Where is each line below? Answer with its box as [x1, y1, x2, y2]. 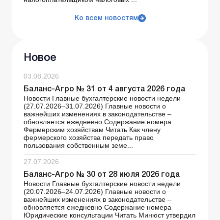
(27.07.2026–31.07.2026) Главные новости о [24, 102, 166, 110]
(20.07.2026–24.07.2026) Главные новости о [24, 188, 166, 196]
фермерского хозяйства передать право [24, 134, 154, 142]
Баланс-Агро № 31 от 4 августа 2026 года [24, 86, 185, 93]
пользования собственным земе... [24, 141, 133, 150]
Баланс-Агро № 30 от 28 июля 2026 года [24, 171, 180, 179]
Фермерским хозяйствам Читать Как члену [24, 126, 161, 134]
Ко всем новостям [74, 15, 138, 22]
